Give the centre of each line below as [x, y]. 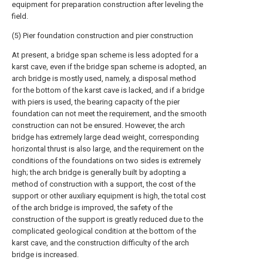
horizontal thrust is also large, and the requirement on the [108, 149]
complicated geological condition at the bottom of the [104, 231]
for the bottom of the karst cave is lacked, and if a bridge [108, 90]
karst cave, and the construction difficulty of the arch [100, 243]
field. [20, 16]
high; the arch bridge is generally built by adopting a [99, 172]
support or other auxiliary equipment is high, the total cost [109, 196]
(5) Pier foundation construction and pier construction [102, 36]
